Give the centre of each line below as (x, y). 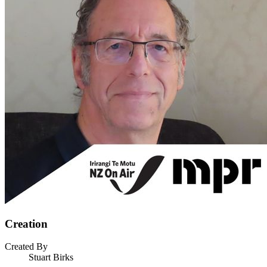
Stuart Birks (51, 257)
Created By (26, 247)
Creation (26, 223)
